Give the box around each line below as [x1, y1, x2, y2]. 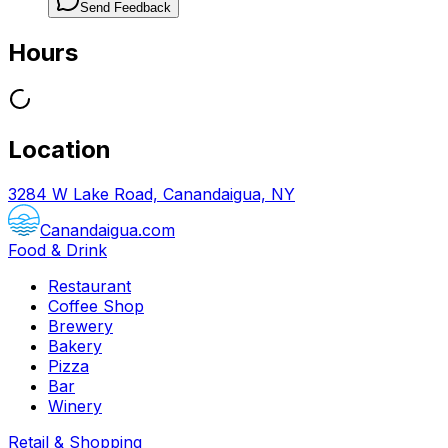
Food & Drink [8, 239, 107, 260]
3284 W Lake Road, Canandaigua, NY [8, 183, 295, 204]
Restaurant [48, 275, 131, 296]
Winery [48, 395, 102, 416]
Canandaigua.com [40, 219, 175, 240]
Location [8, 134, 111, 164]
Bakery [48, 335, 102, 356]
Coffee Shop [48, 295, 144, 316]
